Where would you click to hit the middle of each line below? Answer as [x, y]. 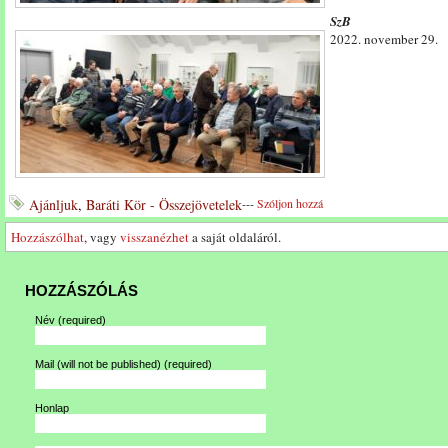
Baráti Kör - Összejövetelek [164, 204]
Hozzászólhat [47, 237]
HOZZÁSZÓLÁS [81, 291]
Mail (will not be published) [99, 364]
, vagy [102, 237]
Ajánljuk [53, 204]
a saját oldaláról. [235, 237]
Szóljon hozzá [290, 203]
